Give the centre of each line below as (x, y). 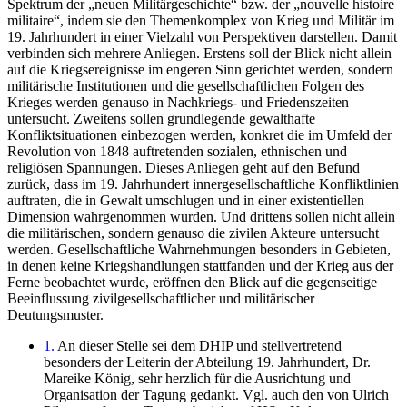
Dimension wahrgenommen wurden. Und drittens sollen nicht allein (201, 216)
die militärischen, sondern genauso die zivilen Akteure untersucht (193, 233)
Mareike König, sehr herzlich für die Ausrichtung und (197, 378)
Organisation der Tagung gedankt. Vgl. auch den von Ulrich (216, 394)
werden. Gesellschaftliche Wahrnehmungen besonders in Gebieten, (199, 249)
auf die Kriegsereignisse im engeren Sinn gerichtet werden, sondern (200, 69)
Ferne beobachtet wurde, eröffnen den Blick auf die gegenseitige (192, 282)
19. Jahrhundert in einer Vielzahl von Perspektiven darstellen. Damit (202, 36)
